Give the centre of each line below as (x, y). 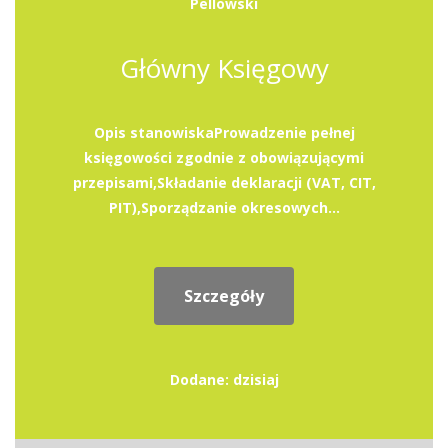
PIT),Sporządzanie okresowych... (224, 207)
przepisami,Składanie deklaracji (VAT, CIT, (224, 182)
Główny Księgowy (224, 68)
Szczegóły (224, 296)
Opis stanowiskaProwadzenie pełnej (224, 132)
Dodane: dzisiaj (224, 379)
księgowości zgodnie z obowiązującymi (224, 157)
